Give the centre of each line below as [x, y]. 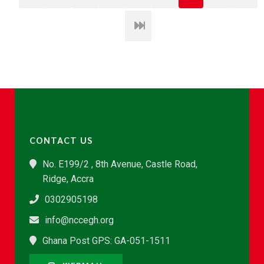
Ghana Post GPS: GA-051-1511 [106, 241]
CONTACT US [61, 140]
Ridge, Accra [68, 179]
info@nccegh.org [79, 220]
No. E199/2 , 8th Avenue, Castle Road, [120, 164]
